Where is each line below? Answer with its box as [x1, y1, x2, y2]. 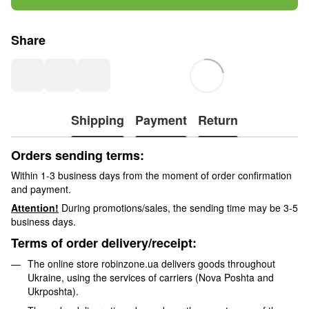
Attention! [11, 200, 59, 215]
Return [198, 111, 238, 130]
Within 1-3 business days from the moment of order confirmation [11, 168, 292, 182]
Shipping [71, 111, 124, 130]
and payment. [11, 181, 71, 196]
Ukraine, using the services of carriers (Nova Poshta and [28, 270, 274, 284]
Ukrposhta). [28, 283, 79, 298]
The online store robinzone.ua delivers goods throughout [28, 256, 275, 270]
